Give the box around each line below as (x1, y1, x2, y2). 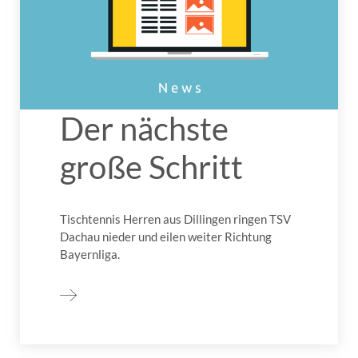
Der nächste (60, 109, 229, 148)
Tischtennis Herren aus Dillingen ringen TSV (60, 211, 291, 226)
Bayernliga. (60, 246, 120, 261)
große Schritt (60, 147, 243, 186)
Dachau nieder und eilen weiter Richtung (60, 229, 272, 244)
